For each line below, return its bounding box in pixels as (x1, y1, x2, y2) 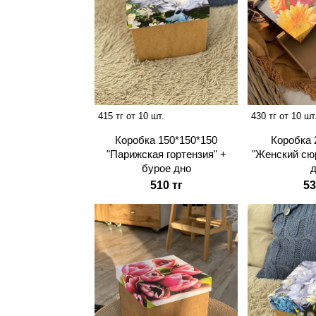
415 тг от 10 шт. (98, 110, 165, 121)
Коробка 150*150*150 (115, 133, 218, 146)
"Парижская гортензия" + (106, 147, 226, 160)
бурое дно (141, 162, 191, 174)
